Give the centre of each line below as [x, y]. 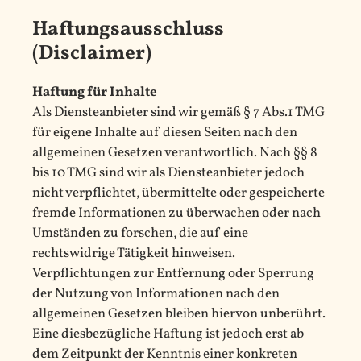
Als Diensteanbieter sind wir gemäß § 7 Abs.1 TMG [178, 112]
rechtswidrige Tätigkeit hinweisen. [134, 253]
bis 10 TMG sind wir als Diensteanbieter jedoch [168, 172]
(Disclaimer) [92, 53]
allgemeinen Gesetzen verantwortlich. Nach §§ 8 [175, 152]
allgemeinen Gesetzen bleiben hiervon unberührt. [179, 313]
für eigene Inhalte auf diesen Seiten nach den [165, 132]
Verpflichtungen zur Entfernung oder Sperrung [173, 273]
